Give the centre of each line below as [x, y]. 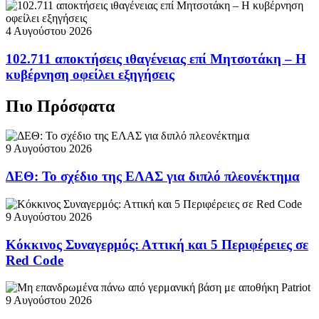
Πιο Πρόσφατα [60, 106]
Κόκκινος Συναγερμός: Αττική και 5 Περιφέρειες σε [157, 244]
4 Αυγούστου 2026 [49, 31]
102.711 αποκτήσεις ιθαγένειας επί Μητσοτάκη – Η [156, 58]
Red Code [35, 260]
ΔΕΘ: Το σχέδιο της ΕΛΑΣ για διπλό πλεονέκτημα [153, 177]
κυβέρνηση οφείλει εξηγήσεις [90, 74]
